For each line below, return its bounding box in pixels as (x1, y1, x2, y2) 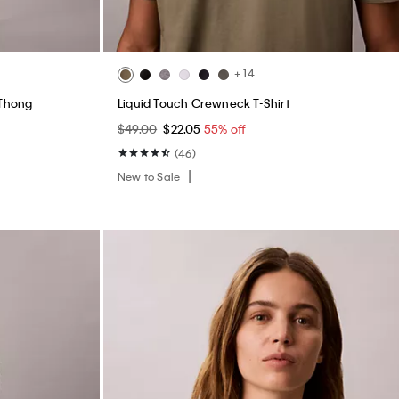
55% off (203, 120, 247, 136)
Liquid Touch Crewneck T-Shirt (118, 94, 289, 110)
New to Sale (118, 168, 183, 183)
